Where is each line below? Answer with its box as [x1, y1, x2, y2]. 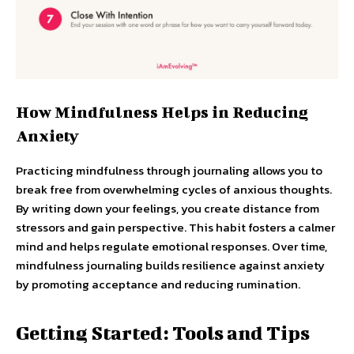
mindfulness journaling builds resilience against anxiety [16, 255, 325, 274]
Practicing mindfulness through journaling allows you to [16, 160, 322, 179]
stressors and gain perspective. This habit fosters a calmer [16, 217, 335, 236]
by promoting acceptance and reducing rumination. [16, 274, 300, 293]
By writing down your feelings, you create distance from [16, 198, 319, 217]
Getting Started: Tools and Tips [16, 321, 310, 344]
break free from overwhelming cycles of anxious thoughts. [16, 179, 332, 198]
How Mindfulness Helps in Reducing [16, 102, 308, 121]
